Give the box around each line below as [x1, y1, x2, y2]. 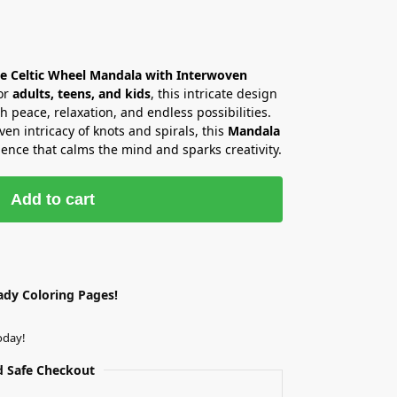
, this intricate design [150, 84, 277, 102]
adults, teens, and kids [12, 84, 151, 102]
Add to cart [11, 190, 96, 208]
